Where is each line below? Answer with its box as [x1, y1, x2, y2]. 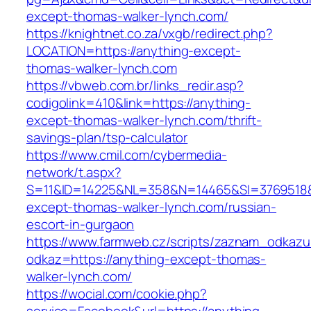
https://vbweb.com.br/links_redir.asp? [26, 76, 244, 95]
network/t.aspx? [26, 163, 121, 182]
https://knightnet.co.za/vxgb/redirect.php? [26, 24, 273, 43]
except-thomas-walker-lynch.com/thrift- [26, 111, 262, 130]
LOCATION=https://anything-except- [26, 42, 241, 60]
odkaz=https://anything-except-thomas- [26, 250, 267, 269]
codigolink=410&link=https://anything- [26, 94, 251, 112]
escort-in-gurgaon [26, 215, 135, 234]
